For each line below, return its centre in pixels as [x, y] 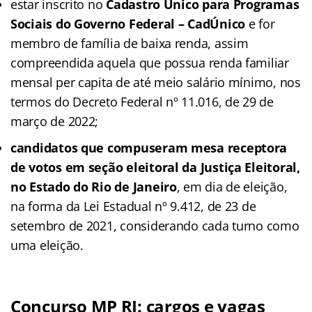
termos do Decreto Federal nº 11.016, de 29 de [142, 101]
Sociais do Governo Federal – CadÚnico [128, 23]
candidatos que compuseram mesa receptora [149, 147]
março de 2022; [55, 121]
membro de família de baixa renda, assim [130, 43]
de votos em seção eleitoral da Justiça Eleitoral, [155, 167]
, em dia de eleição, [232, 186]
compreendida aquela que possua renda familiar [150, 62]
